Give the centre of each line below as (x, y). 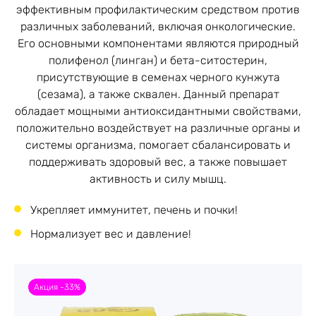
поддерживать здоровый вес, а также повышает (158, 162)
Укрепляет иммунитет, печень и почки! (134, 210)
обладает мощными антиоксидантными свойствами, (158, 111)
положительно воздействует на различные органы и (158, 128)
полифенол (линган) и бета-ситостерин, (158, 60)
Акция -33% (57, 287)
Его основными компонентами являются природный (158, 43)
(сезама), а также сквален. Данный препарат (158, 94)
